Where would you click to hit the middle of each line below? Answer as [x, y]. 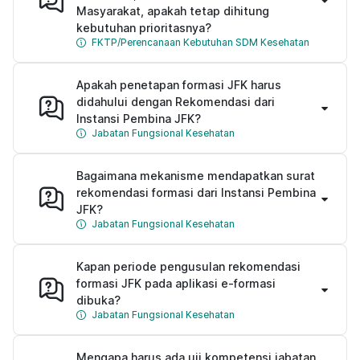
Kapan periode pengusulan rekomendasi [188, 266]
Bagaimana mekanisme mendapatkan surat [196, 175]
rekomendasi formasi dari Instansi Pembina [196, 192]
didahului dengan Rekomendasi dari [176, 101]
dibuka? [98, 300]
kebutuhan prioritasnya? [144, 27]
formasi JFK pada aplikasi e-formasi [176, 283]
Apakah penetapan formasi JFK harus [179, 84]
